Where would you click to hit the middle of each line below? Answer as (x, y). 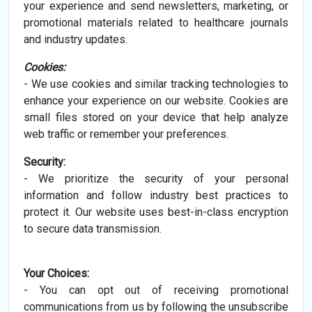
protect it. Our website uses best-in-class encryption (156, 212)
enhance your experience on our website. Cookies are (156, 101)
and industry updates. (76, 40)
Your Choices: (57, 274)
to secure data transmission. (93, 229)
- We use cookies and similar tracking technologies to (156, 84)
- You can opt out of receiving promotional (156, 290)
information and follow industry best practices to (156, 196)
